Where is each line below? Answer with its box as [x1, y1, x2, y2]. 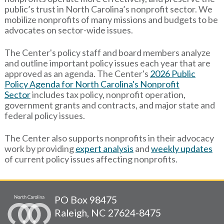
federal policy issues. [4, 109, 85, 121]
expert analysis [75, 142, 133, 154]
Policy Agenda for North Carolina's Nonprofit [4, 78, 179, 89]
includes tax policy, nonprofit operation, [30, 88, 185, 100]
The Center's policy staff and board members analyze [4, 46, 210, 58]
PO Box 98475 [54, 193, 117, 205]
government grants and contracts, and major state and [4, 99, 215, 110]
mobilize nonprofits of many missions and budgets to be [4, 13, 218, 25]
